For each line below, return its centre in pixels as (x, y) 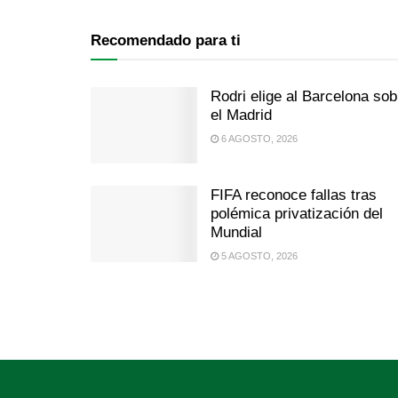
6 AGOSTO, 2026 (258, 139)
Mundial (236, 232)
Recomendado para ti (166, 40)
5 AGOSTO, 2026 (258, 255)
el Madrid (241, 115)
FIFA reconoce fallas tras (294, 195)
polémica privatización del (297, 213)
